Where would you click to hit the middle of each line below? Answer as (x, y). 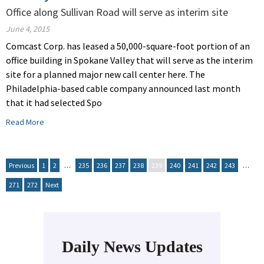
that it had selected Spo (54, 103)
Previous (22, 166)
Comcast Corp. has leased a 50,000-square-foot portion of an (128, 46)
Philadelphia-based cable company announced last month (123, 89)
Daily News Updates (132, 247)
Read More (25, 122)
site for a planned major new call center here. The (105, 75)
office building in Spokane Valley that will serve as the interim (129, 60)
